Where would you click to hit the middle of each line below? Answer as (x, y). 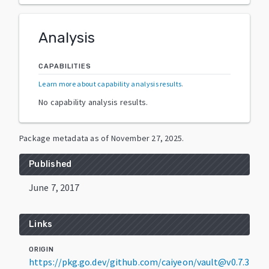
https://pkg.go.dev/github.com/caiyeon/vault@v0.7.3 (139, 261)
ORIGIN (41, 249)
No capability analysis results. (93, 102)
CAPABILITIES (65, 66)
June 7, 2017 (54, 187)
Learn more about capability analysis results (110, 83)
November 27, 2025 (147, 138)
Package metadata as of (64, 138)
